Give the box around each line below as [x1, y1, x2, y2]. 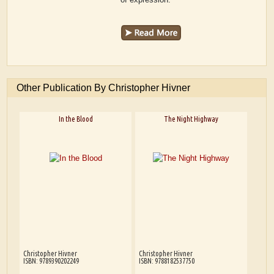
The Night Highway [163, 114, 218, 123]
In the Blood [58, 114, 93, 123]
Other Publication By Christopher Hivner [17, 83, 191, 94]
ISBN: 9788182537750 [138, 256, 194, 265]
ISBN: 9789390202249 [23, 256, 79, 265]
